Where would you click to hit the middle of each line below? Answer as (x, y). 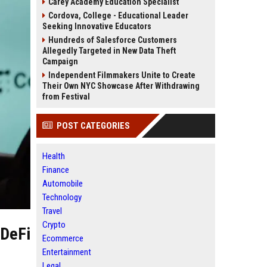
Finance (56, 170)
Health (54, 156)
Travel (52, 211)
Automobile (63, 184)
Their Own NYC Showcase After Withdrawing (121, 86)
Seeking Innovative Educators (97, 26)
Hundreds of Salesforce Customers (113, 40)
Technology (62, 197)
